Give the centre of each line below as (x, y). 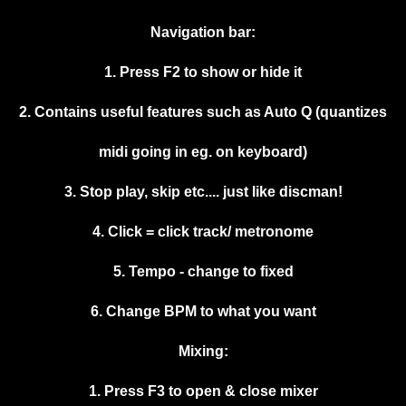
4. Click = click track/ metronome (203, 232)
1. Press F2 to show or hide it (203, 72)
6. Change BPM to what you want (203, 312)
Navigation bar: (203, 33)
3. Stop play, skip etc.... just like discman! (203, 192)
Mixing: (203, 352)
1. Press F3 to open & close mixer (203, 391)
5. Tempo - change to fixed (203, 272)
